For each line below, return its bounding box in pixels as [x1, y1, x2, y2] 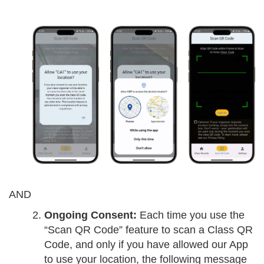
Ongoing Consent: [44, 209, 137, 221]
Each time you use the [137, 209, 245, 221]
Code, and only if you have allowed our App [44, 238, 248, 250]
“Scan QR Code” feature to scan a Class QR [44, 223, 253, 236]
